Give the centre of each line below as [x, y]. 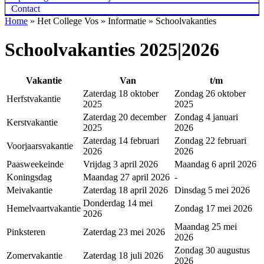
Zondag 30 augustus [212, 250]
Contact [26, 9]
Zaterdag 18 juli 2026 [123, 255]
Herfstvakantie [34, 98]
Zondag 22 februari [210, 140]
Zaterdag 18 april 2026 [126, 190]
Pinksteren [26, 232]
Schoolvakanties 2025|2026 [112, 50]
